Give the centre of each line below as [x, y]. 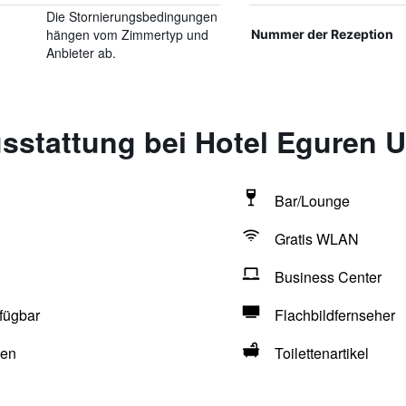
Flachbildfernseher [334, 315]
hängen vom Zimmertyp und [127, 34]
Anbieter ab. [81, 53]
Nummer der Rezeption [322, 34]
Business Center [328, 277]
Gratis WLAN [316, 239]
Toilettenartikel [321, 353]
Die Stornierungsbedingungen [131, 16]
